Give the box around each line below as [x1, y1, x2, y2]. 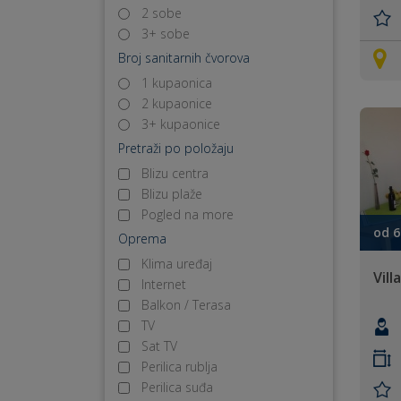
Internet [141, 276, 186, 293]
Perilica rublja [141, 358, 218, 375]
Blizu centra [141, 165, 209, 182]
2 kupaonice [141, 95, 212, 112]
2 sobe [141, 4, 182, 21]
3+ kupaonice [141, 115, 220, 132]
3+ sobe [141, 25, 190, 42]
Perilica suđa [141, 379, 213, 396]
